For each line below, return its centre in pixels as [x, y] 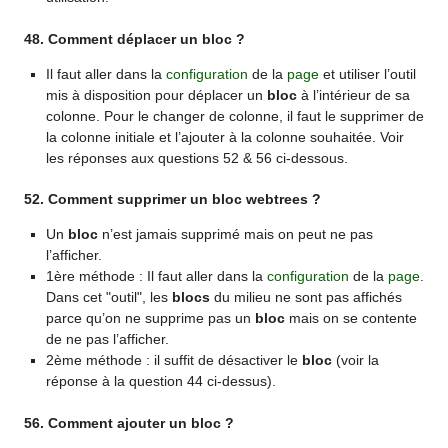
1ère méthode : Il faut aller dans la [156, 276]
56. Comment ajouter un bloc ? [129, 423]
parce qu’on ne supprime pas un [150, 318]
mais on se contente [350, 318]
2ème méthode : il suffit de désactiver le [173, 360]
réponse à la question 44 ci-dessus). [160, 381]
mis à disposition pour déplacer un [156, 94]
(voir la [355, 360]
